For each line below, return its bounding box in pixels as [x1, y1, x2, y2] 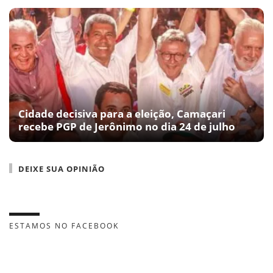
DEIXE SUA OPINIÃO [18, 163, 105, 175]
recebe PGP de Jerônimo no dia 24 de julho [18, 119, 235, 134]
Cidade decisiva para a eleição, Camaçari [18, 107, 225, 121]
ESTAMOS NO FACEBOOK [9, 221, 119, 232]
